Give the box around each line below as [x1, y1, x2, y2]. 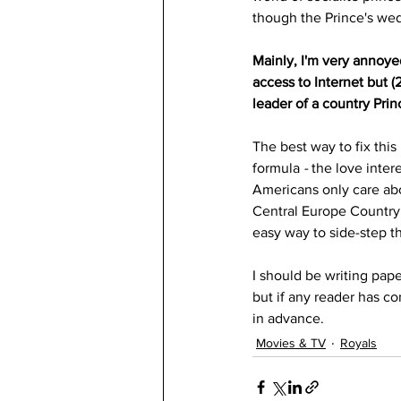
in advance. [252, 311, 324, 327]
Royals [340, 335, 377, 350]
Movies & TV [256, 335, 326, 350]
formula [252, 160, 300, 176]
